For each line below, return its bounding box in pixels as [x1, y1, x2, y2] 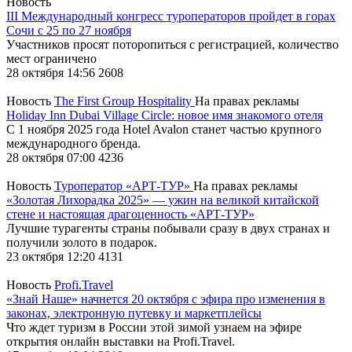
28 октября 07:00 [6, 150, 98, 164]
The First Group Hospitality [54, 93, 195, 108]
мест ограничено [6, 51, 97, 65]
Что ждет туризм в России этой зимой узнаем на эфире [6, 320, 302, 334]
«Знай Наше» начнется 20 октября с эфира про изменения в [6, 291, 325, 306]
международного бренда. [6, 136, 141, 150]
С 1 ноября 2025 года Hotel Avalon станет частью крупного [6, 122, 321, 136]
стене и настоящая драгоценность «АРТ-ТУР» [6, 207, 255, 221]
